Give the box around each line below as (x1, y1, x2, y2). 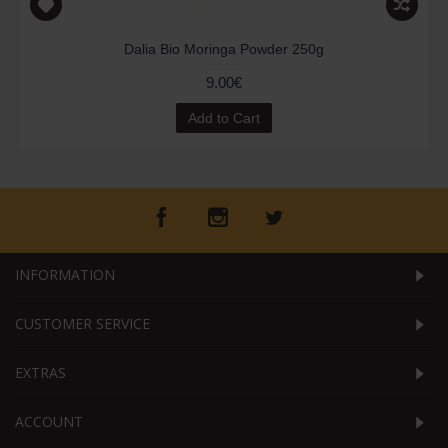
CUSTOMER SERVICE (15, 314, 150, 333)
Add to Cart (188, 110, 260, 126)
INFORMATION (15, 265, 115, 284)
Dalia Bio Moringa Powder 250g (124, 41, 324, 57)
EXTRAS (15, 363, 66, 382)
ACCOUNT (15, 412, 83, 431)
